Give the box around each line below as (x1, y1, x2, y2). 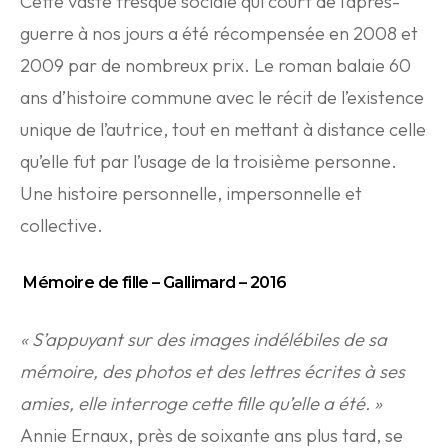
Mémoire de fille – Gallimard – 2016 (20, 273, 287, 292)
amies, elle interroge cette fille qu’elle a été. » (20, 392, 382, 415)
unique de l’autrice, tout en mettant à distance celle (20, 118, 426, 141)
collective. (20, 214, 103, 237)
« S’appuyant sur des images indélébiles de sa (20, 328, 387, 351)
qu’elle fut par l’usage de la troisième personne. (20, 150, 397, 173)
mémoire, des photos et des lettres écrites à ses (20, 360, 405, 383)
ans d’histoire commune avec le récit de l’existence (20, 86, 424, 109)
